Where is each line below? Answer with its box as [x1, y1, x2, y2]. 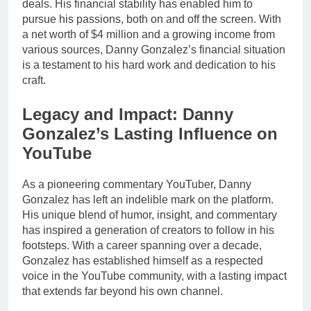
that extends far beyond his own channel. [22, 285, 223, 298]
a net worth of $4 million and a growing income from [22, 28, 275, 41]
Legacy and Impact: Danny [22, 105, 233, 124]
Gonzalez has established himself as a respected [22, 255, 263, 267]
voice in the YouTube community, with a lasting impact [22, 270, 287, 283]
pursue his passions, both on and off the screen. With [22, 13, 281, 26]
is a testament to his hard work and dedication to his [22, 59, 276, 72]
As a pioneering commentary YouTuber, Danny [22, 178, 251, 191]
